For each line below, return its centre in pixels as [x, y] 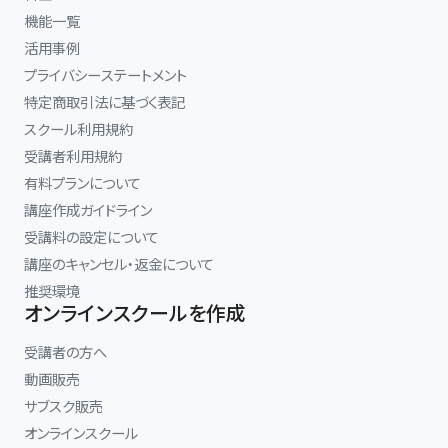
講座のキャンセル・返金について [119, 264]
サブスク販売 [63, 406]
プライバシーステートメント [105, 75]
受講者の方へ [65, 352]
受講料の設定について [91, 237]
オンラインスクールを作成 [135, 313]
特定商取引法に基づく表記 [104, 102]
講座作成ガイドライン [88, 210]
